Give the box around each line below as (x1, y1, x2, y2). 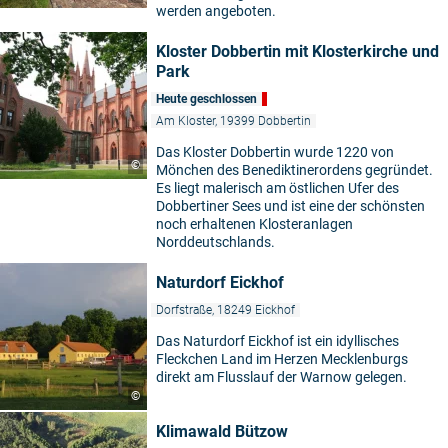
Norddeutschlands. (156, 233, 275, 250)
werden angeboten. (156, 2, 276, 19)
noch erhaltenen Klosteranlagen (156, 215, 353, 232)
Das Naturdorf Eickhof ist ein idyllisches (156, 332, 399, 349)
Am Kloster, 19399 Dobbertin (156, 113, 311, 128)
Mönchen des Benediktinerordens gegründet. (156, 161, 433, 178)
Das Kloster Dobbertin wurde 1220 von (156, 143, 394, 160)
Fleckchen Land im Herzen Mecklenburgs (156, 350, 408, 367)
